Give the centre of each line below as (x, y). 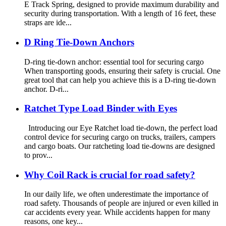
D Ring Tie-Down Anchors (79, 42)
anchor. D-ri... (46, 89)
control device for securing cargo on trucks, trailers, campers (120, 137)
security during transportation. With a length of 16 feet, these (120, 14)
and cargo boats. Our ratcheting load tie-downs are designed (120, 146)
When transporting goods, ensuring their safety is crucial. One (122, 71)
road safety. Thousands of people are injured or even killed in (121, 203)
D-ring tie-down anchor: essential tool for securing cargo (114, 62)
